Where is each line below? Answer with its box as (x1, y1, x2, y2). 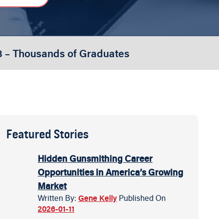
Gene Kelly (78, 193, 117, 203)
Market (38, 180, 67, 192)
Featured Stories (6, 126, 89, 142)
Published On (119, 193, 166, 203)
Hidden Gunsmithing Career (38, 153, 153, 164)
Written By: (38, 193, 79, 203)
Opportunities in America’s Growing (38, 166, 184, 178)
